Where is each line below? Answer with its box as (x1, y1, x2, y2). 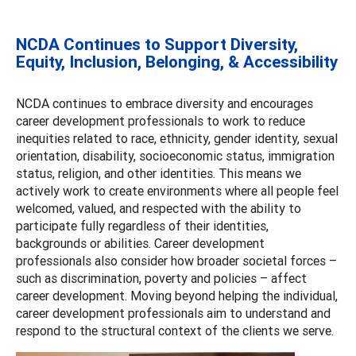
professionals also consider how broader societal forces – (16, 252, 337, 269)
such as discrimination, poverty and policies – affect (16, 269, 307, 286)
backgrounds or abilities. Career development (16, 234, 265, 251)
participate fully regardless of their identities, (16, 217, 269, 234)
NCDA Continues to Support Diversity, (16, 33, 298, 55)
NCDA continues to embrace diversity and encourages (16, 95, 313, 111)
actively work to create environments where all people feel (16, 182, 339, 199)
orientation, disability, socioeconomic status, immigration (16, 147, 335, 164)
